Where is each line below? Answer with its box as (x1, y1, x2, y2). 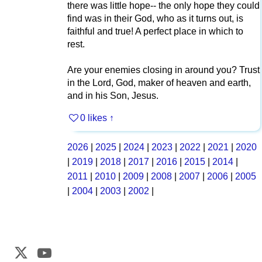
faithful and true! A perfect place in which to (67, 26, 243, 36)
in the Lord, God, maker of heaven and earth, (67, 77, 251, 88)
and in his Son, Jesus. (67, 90, 158, 101)
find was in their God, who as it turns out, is (67, 13, 243, 23)
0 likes (80, 112, 108, 123)
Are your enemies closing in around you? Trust (67, 64, 260, 75)
